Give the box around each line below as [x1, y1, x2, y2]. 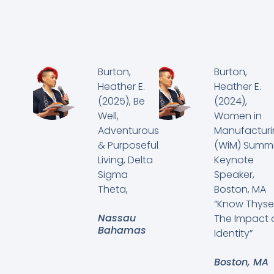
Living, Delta [97, 153, 153, 168]
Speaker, [213, 168, 254, 182]
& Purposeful [97, 138, 158, 153]
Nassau [97, 211, 136, 226]
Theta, [97, 182, 128, 197]
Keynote [213, 153, 254, 168]
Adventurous [97, 124, 159, 138]
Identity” [213, 226, 253, 241]
